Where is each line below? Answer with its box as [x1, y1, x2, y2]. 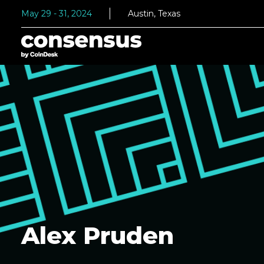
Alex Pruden [21, 221, 174, 250]
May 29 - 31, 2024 [21, 8, 92, 19]
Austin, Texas [128, 8, 180, 19]
